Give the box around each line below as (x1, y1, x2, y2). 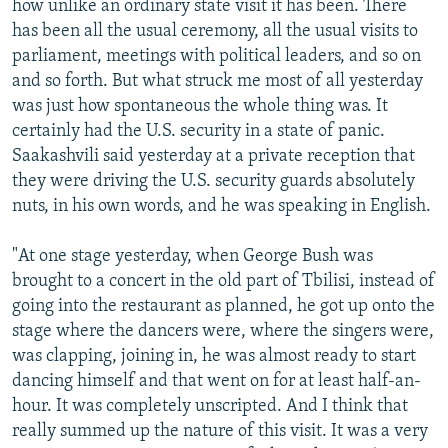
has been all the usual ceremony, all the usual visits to (12, 22, 418, 42)
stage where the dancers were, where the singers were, (12, 322, 434, 342)
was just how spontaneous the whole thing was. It (12, 97, 388, 117)
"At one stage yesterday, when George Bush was (12, 247, 373, 267)
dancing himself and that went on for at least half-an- (12, 372, 421, 392)
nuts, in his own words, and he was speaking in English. (12, 197, 431, 217)
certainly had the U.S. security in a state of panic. (12, 122, 385, 142)
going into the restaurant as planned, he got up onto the (12, 297, 435, 317)
